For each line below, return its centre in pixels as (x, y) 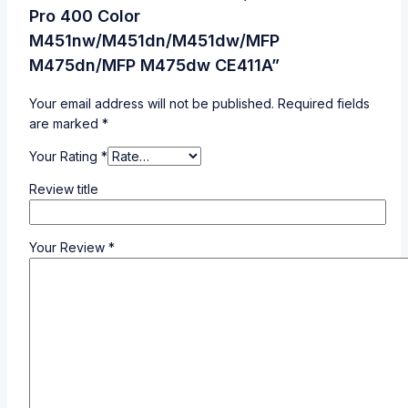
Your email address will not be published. (152, 104)
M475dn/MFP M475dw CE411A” (154, 66)
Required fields (324, 104)
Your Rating (65, 157)
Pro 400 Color (85, 16)
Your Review (69, 248)
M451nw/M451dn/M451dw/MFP (154, 41)
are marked (66, 124)
